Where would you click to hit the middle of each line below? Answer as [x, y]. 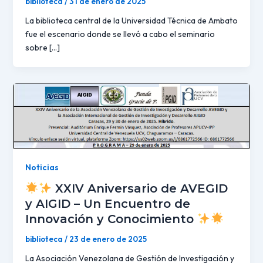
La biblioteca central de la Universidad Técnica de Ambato [131, 21]
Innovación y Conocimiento [111, 219]
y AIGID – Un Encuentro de [107, 204]
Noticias [42, 167]
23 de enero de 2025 [108, 239]
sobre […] [42, 48]
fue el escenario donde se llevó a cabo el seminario [120, 34]
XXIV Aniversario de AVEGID [140, 188]
